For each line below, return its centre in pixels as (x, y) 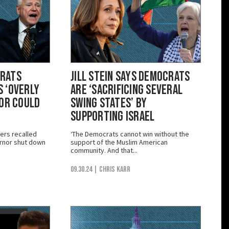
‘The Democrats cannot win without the (130, 134)
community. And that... (104, 150)
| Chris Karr (112, 169)
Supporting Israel (113, 117)
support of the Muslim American (119, 142)
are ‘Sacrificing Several (127, 90)
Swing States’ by (109, 103)
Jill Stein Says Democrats (130, 77)
